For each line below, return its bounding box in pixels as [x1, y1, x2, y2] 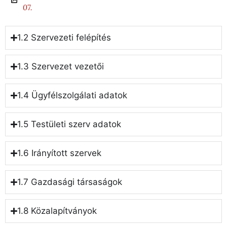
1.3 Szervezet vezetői [17, 61, 104, 72]
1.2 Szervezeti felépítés [17, 32, 111, 43]
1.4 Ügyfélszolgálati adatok [17, 90, 128, 101]
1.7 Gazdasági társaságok [17, 177, 123, 187]
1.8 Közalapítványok [17, 206, 97, 216]
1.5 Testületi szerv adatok [17, 119, 122, 130]
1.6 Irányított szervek [17, 148, 102, 159]
